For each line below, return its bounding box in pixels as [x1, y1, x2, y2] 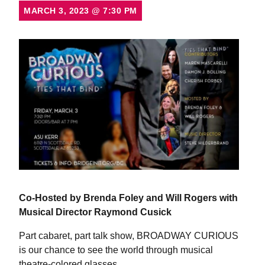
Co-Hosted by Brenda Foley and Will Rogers [19, 192, 217, 203]
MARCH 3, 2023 [24, 6, 92, 15]
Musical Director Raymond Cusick [19, 206, 172, 217]
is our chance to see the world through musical [19, 244, 213, 255]
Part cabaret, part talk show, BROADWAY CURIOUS [19, 230, 238, 241]
